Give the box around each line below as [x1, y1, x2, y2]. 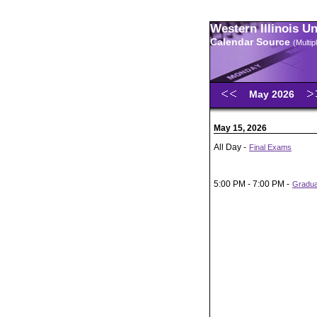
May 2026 [249, 88, 297, 100]
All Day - [214, 142, 248, 152]
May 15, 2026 [214, 123, 267, 133]
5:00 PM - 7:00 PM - [214, 179, 292, 189]
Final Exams [249, 143, 292, 151]
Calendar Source [210, 36, 293, 47]
